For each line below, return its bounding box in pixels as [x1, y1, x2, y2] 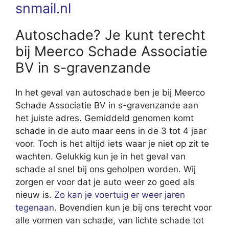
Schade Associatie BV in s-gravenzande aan [15, 100, 198, 111]
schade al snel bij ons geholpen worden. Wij [15, 164, 196, 175]
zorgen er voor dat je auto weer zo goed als [15, 177, 195, 188]
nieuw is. [15, 190, 54, 200]
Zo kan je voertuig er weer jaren [54, 190, 185, 200]
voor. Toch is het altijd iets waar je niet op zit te [15, 139, 209, 149]
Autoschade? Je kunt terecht [15, 27, 205, 44]
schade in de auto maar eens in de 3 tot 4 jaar [15, 126, 207, 136]
